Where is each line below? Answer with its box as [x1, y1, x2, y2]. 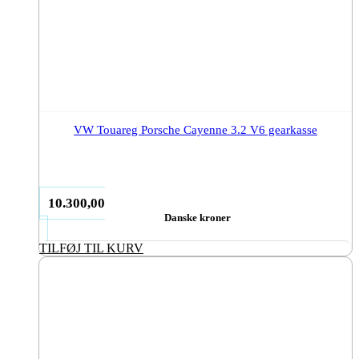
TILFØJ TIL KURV [39, 240, 143, 255]
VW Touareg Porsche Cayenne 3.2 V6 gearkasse [74, 123, 317, 136]
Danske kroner [164, 211, 231, 224]
